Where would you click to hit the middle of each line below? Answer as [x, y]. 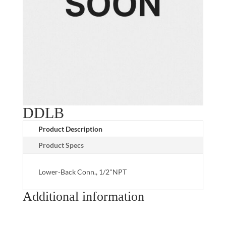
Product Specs [61, 145]
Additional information [83, 196]
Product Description [70, 129]
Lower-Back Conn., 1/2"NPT [82, 172]
